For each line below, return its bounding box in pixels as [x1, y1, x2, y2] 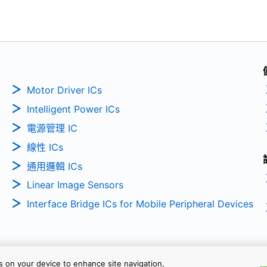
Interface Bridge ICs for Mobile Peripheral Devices [26, 198, 253, 210]
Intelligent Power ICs [26, 103, 120, 116]
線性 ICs [26, 141, 63, 153]
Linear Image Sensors [26, 179, 123, 191]
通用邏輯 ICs [26, 160, 82, 172]
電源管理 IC [26, 122, 77, 134]
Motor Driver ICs [26, 84, 102, 97]
